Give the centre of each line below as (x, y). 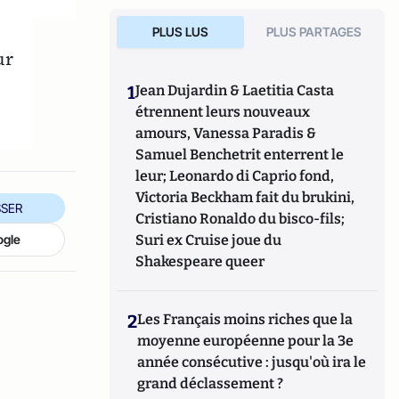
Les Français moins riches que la (245, 319)
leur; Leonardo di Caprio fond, (235, 176)
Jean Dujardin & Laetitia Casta (235, 90)
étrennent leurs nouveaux (223, 112)
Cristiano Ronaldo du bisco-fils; (240, 219)
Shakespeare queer (200, 261)
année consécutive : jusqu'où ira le (252, 362)
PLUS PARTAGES (314, 32)
